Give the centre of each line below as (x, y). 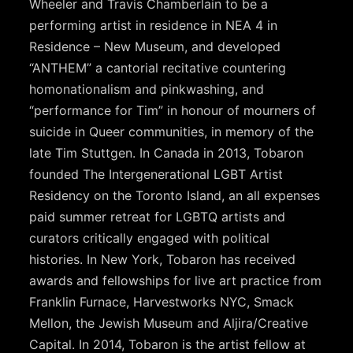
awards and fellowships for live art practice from (176, 280)
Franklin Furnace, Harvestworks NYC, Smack (162, 301)
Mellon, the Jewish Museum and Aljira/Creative (169, 323)
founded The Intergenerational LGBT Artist (156, 174)
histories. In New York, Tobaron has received (163, 259)
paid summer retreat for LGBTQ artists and (158, 216)
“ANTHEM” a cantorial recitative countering (158, 67)
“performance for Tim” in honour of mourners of (173, 110)
